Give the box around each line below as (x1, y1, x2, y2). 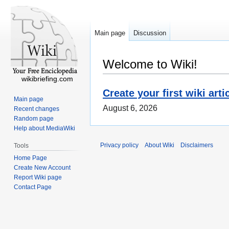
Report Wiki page (14, 173, 62, 181)
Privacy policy (100, 142, 139, 149)
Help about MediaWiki (14, 124, 76, 132)
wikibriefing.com (21, 75, 73, 83)
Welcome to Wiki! (103, 57, 197, 71)
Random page (14, 114, 54, 122)
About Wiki (145, 142, 174, 149)
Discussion (133, 29, 166, 37)
